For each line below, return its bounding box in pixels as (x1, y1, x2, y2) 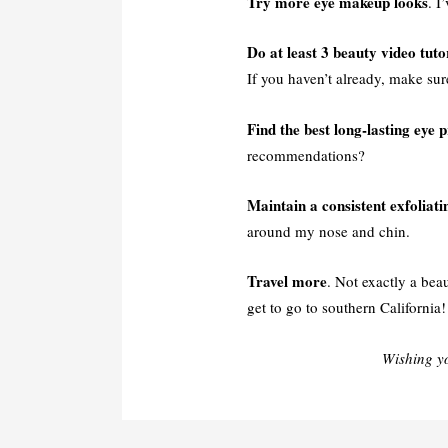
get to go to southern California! (247, 297, 446, 318)
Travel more (247, 270, 327, 293)
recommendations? (247, 144, 365, 165)
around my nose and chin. (247, 221, 410, 242)
